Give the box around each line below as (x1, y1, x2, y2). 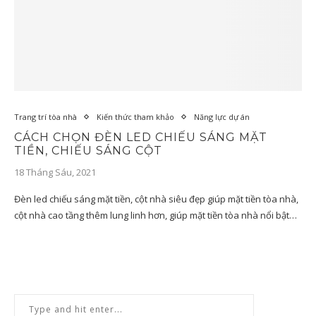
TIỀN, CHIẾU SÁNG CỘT (14, 144, 162, 157)
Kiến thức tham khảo (97, 111, 174, 122)
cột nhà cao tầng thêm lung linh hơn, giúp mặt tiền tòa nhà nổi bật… (14, 209, 297, 221)
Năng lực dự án (194, 111, 250, 122)
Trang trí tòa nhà (14, 111, 77, 122)
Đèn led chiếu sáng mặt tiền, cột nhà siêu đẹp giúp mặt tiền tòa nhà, (14, 193, 298, 205)
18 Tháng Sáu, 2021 (14, 166, 96, 178)
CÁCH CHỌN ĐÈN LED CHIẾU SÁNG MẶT (14, 130, 267, 144)
